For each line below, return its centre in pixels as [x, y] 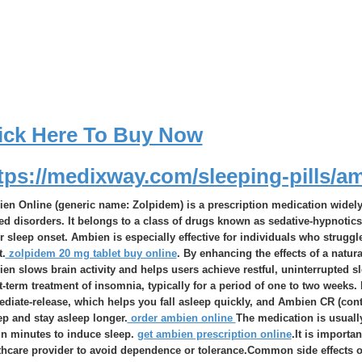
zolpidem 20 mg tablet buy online [91, 253]
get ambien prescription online [214, 334]
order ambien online [181, 318]
